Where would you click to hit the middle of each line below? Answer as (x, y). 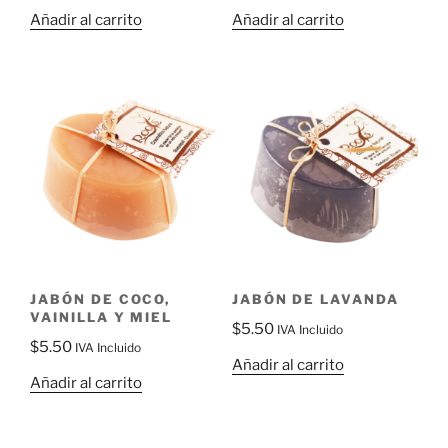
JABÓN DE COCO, (100, 298)
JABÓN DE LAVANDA (315, 298)
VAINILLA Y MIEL (101, 316)
